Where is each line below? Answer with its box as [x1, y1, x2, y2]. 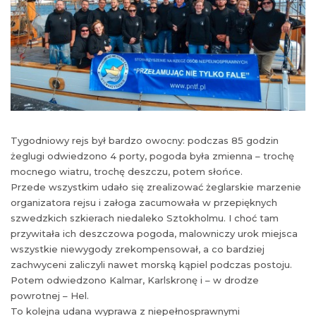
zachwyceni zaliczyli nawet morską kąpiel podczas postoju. [11, 258, 292, 270]
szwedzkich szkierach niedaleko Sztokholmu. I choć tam [11, 212, 279, 224]
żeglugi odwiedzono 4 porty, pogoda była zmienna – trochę [11, 150, 294, 162]
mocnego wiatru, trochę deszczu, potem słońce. [11, 165, 243, 177]
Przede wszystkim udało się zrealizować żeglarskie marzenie [11, 181, 301, 193]
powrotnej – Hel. [11, 289, 89, 301]
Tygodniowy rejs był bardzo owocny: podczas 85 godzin [11, 134, 279, 146]
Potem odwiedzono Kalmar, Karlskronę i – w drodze [11, 274, 259, 286]
